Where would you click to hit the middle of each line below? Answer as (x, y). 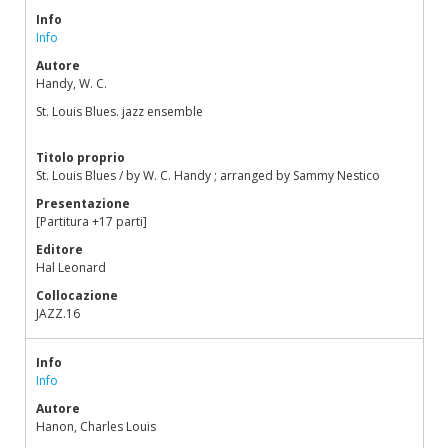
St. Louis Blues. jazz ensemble (119, 111)
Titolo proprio (80, 157)
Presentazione (83, 203)
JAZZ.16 (58, 313)
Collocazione (77, 295)
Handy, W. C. (71, 83)
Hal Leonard (71, 267)
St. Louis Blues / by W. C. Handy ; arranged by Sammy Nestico (208, 175)
